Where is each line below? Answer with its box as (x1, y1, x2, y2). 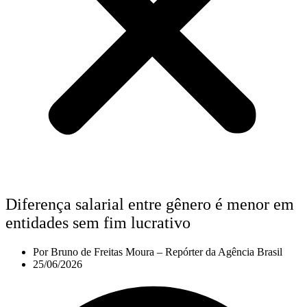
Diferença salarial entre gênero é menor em (5, 195, 294, 214)
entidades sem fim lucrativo (5, 214, 191, 232)
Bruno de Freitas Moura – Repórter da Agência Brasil (48, 246, 282, 258)
